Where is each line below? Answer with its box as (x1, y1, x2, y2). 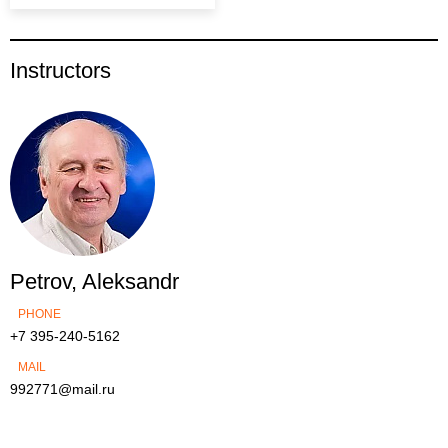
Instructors (10, 58, 111, 83)
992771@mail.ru (10, 381, 115, 397)
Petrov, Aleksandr (10, 269, 179, 294)
